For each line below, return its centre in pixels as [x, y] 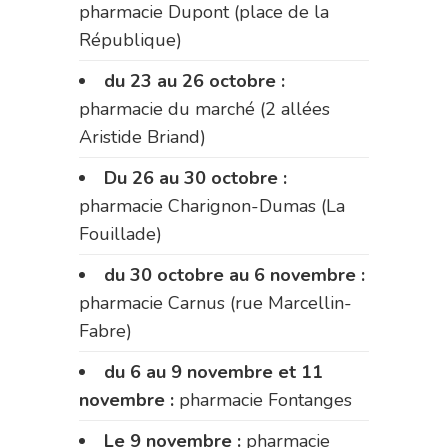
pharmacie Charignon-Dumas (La [212, 205]
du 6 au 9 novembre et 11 [213, 371]
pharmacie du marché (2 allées [204, 108]
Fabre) [105, 330]
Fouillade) [120, 233]
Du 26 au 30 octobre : [195, 177]
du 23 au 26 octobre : [194, 80]
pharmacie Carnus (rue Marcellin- [215, 302]
